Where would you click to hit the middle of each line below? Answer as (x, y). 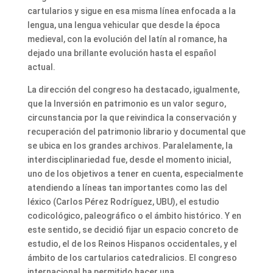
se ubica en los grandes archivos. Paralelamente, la (130, 146)
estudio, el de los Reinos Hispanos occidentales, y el (132, 244)
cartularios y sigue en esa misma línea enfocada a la (131, 11)
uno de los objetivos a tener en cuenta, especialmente (135, 174)
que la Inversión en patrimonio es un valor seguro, (126, 104)
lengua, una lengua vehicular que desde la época (123, 25)
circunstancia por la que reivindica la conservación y (132, 118)
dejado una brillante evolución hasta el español (122, 53)
